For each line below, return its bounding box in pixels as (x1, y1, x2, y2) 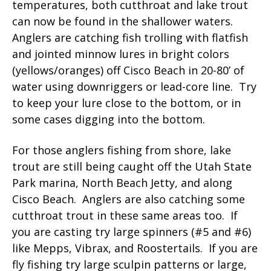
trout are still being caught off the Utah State (12, 158, 252, 174)
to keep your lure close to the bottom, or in (12, 95, 241, 110)
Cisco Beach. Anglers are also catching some (12, 191, 245, 206)
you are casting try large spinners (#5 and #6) (12, 224, 251, 239)
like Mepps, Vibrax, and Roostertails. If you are (12, 240, 258, 255)
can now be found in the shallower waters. (12, 13, 236, 28)
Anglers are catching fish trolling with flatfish (12, 30, 248, 45)
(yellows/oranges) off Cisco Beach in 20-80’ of (12, 62, 244, 77)
